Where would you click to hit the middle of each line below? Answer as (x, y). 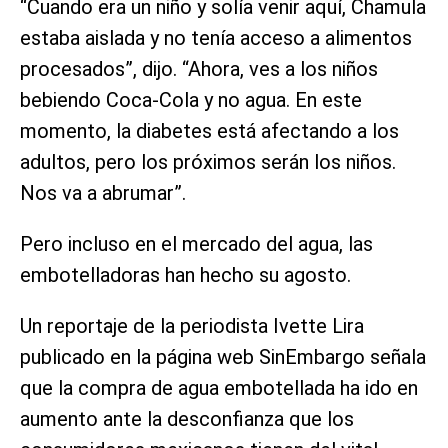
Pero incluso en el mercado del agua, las (196, 244)
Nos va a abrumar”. (103, 193)
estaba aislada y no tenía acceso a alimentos (216, 38)
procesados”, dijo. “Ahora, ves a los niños (199, 69)
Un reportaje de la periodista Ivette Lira (192, 326)
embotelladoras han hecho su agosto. (185, 275)
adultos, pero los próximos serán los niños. (208, 162)
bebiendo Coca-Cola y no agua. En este (191, 100)
